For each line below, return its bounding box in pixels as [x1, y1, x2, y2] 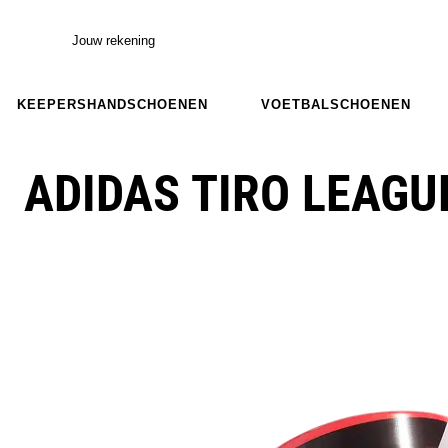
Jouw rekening [72, 32, 155, 48]
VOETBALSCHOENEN [261, 96, 411, 112]
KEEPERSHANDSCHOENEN [16, 96, 208, 112]
